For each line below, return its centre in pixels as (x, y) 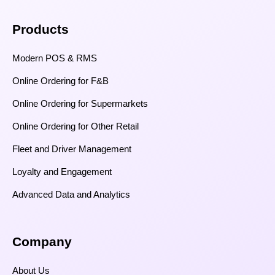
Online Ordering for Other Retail (76, 126)
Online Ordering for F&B (60, 81)
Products (41, 29)
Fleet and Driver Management (72, 149)
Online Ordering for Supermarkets (80, 104)
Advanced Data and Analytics (71, 195)
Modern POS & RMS (55, 58)
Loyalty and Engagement (62, 172)
